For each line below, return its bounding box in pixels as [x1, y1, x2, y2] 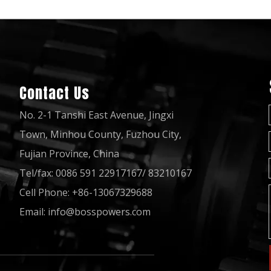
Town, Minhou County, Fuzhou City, [19, 128, 182, 141]
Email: [19, 205, 48, 218]
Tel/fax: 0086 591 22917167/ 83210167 [19, 166, 192, 180]
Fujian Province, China [19, 147, 120, 160]
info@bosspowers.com [48, 205, 151, 218]
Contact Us [19, 82, 90, 104]
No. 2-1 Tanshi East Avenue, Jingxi [19, 108, 174, 122]
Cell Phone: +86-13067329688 [19, 186, 153, 199]
